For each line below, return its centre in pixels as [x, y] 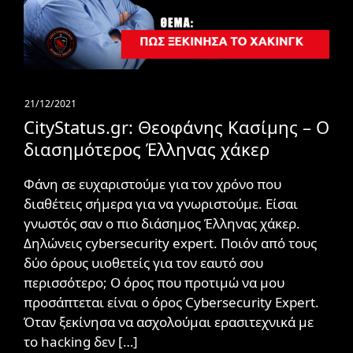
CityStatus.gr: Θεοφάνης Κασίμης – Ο [176, 126]
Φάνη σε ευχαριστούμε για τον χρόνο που [152, 184]
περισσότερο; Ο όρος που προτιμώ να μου [154, 282]
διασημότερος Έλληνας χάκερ [147, 149]
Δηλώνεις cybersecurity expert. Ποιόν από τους [170, 243]
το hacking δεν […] [81, 341]
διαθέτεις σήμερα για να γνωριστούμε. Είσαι [161, 203]
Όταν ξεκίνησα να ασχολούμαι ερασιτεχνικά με [169, 321]
